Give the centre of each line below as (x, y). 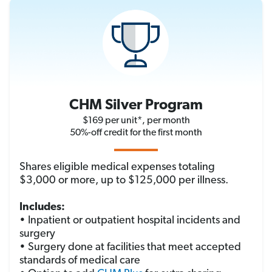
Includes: (42, 208)
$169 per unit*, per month (136, 121)
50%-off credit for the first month (136, 133)
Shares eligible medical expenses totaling (117, 168)
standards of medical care (80, 261)
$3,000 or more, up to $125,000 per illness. (124, 181)
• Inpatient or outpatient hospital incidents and (130, 221)
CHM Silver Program (136, 106)
